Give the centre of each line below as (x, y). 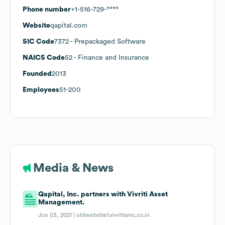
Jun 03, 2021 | (58, 215)
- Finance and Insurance (111, 58)
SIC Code (38, 41)
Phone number (47, 9)
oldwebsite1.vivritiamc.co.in (113, 215)
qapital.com (69, 25)
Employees (41, 90)
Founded (37, 74)
